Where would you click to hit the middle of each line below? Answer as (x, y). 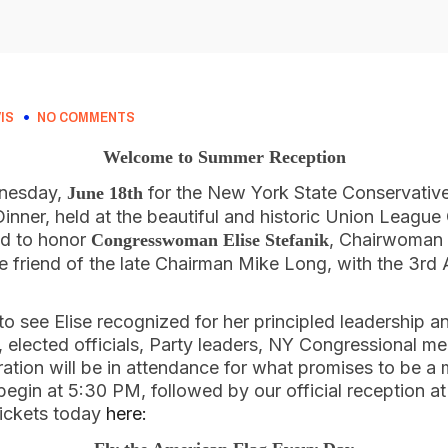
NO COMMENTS (86, 116)
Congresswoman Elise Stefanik (210, 240)
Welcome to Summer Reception (224, 157)
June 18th (105, 193)
